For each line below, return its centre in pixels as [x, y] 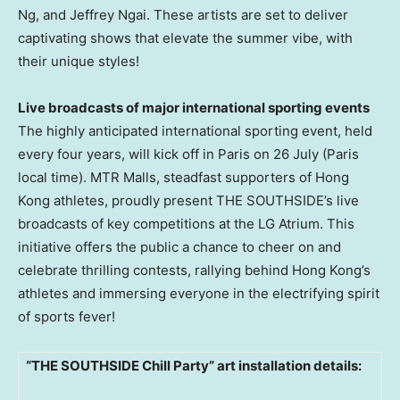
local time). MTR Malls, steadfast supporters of [167, 177]
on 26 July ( [288, 154]
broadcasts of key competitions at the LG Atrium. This [186, 223]
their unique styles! [79, 61]
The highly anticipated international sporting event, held [195, 130]
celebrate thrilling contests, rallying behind [155, 270]
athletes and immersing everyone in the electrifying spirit [199, 293]
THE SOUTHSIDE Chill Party [120, 365]
